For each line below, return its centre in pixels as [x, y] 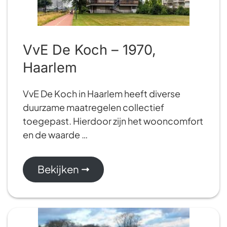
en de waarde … [55, 134]
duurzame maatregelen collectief [93, 107]
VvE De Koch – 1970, [89, 50]
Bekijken [58, 169]
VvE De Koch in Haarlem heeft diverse [102, 93]
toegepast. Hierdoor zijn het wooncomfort [113, 121]
